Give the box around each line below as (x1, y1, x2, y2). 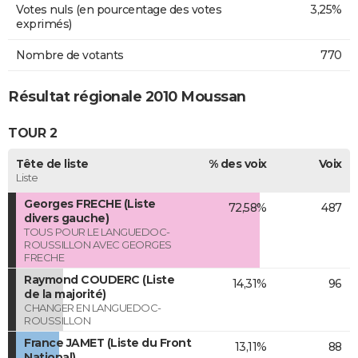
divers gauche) (24, 210, 109, 225)
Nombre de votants (16, 47, 124, 62)
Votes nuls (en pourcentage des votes (16, 2, 221, 17)
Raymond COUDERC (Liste (24, 272, 174, 287)
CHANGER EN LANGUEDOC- (24, 300, 161, 314)
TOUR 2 (8, 125, 57, 141)
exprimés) (16, 16, 72, 31)
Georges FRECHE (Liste (24, 196, 156, 211)
